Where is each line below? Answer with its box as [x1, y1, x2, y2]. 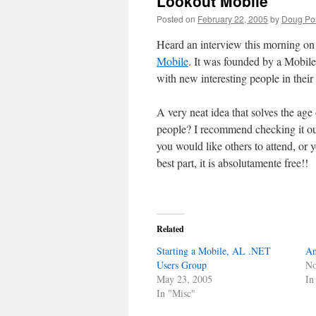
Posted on [157, 13, 195, 25]
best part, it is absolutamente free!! [157, 155, 308, 170]
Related [157, 223, 184, 235]
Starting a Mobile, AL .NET [157, 244, 271, 257]
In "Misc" [157, 286, 195, 300]
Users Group [157, 258, 207, 272]
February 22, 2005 [197, 13, 268, 25]
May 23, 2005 [157, 272, 212, 286]
